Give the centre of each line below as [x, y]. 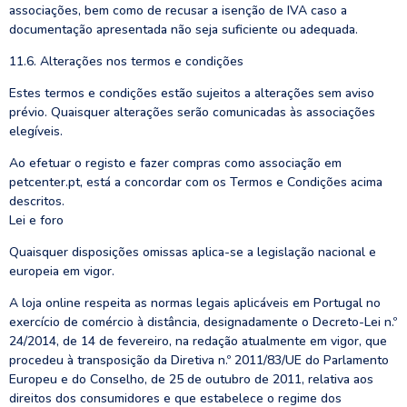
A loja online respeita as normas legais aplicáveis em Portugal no [195, 303]
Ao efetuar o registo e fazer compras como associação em [175, 163]
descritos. [37, 201]
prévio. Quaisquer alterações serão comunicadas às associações [192, 112]
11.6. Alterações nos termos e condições [126, 61]
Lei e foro [36, 220]
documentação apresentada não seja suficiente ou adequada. [184, 30]
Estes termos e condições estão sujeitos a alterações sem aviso [192, 93]
